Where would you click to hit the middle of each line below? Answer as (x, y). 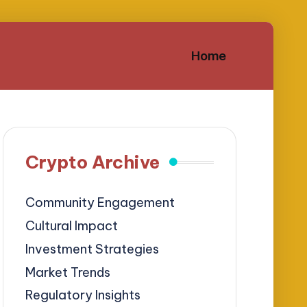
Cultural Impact (72, 225)
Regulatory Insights (83, 295)
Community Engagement (100, 202)
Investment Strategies (93, 249)
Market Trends (68, 272)
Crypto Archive (93, 162)
